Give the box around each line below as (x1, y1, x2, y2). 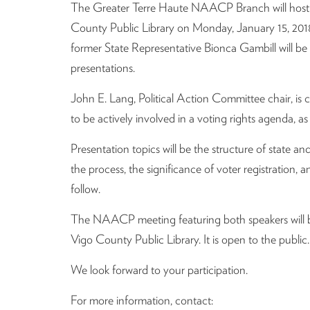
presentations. (71, 60, 135, 75)
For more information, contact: (71, 293, 213, 307)
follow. (71, 181, 100, 196)
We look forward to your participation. (71, 262, 248, 277)
